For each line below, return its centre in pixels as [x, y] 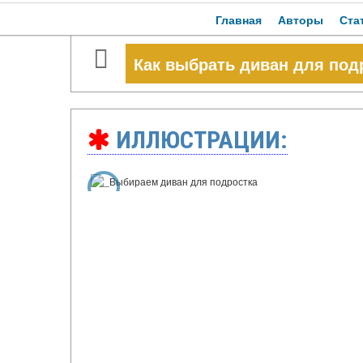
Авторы [301, 20]
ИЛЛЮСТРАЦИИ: [199, 140]
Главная [239, 20]
